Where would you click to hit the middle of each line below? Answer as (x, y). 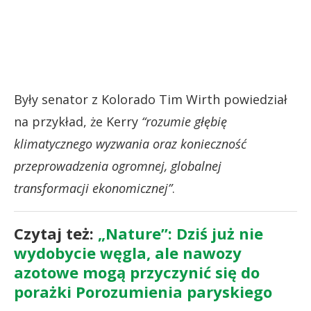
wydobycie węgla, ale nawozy (128, 252)
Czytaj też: (56, 233)
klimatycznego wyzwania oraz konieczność (130, 143)
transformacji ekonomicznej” (93, 188)
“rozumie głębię (184, 121)
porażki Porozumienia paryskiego (143, 291)
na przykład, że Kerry (78, 121)
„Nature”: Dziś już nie (180, 233)
